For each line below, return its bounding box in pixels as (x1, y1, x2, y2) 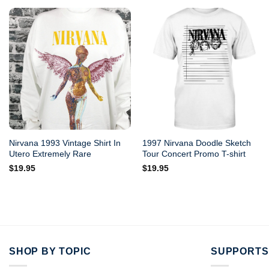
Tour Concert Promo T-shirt (142, 148, 246, 159)
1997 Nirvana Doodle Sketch (142, 138, 252, 148)
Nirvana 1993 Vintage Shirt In (8, 138, 121, 148)
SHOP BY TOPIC (9, 246, 91, 256)
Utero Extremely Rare (8, 148, 91, 159)
